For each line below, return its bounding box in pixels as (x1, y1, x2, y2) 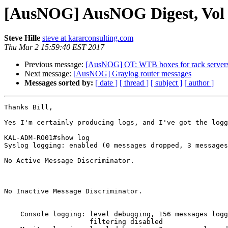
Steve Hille (4, 34, 40, 43)
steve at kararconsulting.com (42, 34, 133, 43)
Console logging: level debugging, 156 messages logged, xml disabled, (4, 210, 20, 218)
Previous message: (24, 60, 85, 69)
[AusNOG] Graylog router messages (73, 69, 191, 78)
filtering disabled (4, 218, 90, 226)
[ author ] (184, 78, 214, 88)
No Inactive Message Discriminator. (4, 187, 142, 195)
